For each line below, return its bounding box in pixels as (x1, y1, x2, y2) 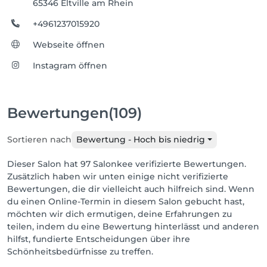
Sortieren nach (7, 134, 72, 145)
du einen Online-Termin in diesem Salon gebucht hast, (7, 196, 244, 207)
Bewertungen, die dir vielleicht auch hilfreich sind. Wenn (7, 184, 254, 194)
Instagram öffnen (33, 60, 108, 71)
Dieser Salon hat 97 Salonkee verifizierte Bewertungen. (7, 159, 246, 169)
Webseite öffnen (33, 39, 105, 50)
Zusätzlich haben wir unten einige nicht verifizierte (7, 171, 228, 182)
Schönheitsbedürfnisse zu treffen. (7, 246, 153, 257)
